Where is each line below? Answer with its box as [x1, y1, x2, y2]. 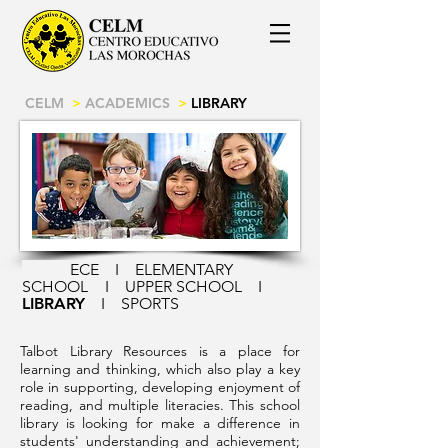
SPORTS [121, 294, 231, 313]
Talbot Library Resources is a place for [20, 342, 300, 360]
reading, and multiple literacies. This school [20, 396, 300, 414]
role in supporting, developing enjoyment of [20, 378, 300, 396]
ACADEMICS [85, 94, 170, 112]
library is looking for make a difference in [20, 414, 300, 432]
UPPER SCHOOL [125, 277, 242, 296]
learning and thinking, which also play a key [20, 360, 300, 378]
